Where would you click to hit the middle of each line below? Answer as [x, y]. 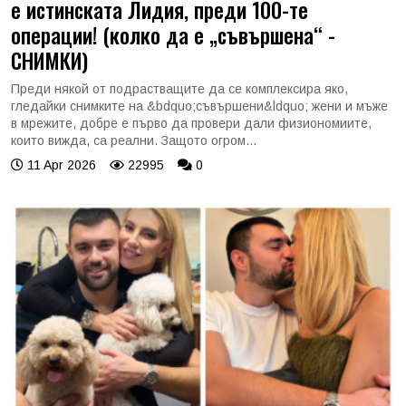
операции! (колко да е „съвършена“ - [173, 34]
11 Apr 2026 [60, 164]
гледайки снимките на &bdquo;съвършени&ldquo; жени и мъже [199, 106]
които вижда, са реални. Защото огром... [134, 140]
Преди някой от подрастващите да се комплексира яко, [179, 88]
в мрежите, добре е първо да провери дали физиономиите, [191, 123]
